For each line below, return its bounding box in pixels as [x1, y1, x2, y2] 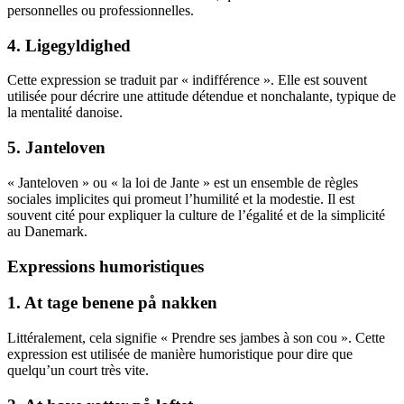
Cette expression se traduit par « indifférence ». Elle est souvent [7, 72, 367, 88]
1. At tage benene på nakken [7, 293, 217, 313]
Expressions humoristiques [7, 256, 204, 276]
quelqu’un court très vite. [7, 363, 149, 379]
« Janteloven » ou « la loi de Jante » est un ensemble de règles [7, 174, 358, 190]
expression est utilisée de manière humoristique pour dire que [7, 346, 353, 363]
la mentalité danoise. [7, 105, 123, 121]
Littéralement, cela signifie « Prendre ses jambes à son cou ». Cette [7, 330, 385, 346]
